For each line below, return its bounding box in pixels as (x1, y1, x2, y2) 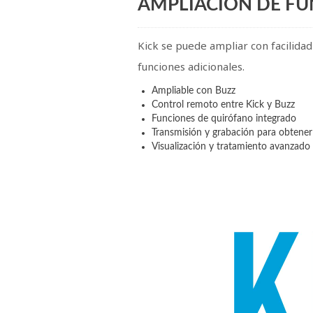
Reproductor (137, 167, 191, 177)
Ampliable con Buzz (152, 86, 235, 96)
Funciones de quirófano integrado (152, 114, 296, 124)
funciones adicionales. (138, 59, 245, 74)
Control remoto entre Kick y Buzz (152, 100, 295, 110)
